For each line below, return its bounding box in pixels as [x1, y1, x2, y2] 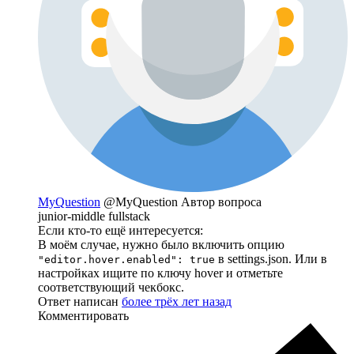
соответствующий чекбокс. [38, 281, 184, 294]
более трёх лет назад [122, 295, 232, 308]
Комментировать [38, 309, 129, 322]
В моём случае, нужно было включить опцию [38, 238, 284, 251]
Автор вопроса [181, 195, 262, 209]
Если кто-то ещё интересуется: [38, 224, 203, 237]
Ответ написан [38, 295, 122, 308]
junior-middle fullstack [38, 209, 150, 223]
